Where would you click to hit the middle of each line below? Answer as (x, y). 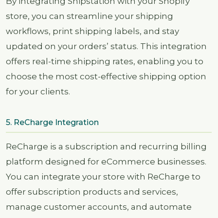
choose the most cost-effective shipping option (106, 76)
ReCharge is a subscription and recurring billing (106, 146)
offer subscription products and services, (92, 191)
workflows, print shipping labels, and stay (92, 31)
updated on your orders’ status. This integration (106, 46)
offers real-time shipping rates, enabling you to (105, 61)
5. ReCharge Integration (52, 123)
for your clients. (38, 91)
